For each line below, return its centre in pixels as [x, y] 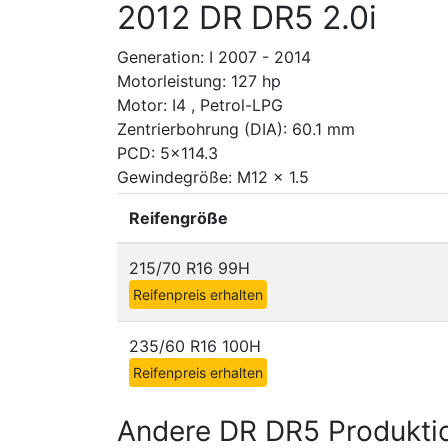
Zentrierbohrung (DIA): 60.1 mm [236, 129]
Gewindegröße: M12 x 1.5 [213, 177]
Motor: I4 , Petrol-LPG [200, 105]
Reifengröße [178, 218]
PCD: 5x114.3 [167, 153]
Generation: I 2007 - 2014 [214, 57]
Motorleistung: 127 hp [199, 81]
